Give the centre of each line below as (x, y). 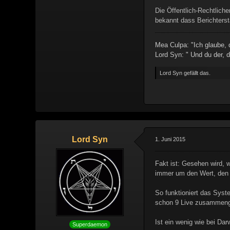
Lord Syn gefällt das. (185, 73)
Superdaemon (90, 224)
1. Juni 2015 (170, 139)
